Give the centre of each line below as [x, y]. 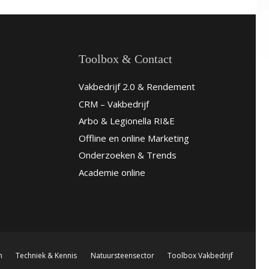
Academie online [112, 172]
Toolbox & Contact [125, 59]
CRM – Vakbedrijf [114, 104]
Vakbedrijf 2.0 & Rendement [137, 86]
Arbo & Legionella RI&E [127, 121]
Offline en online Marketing [134, 138]
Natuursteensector [122, 255]
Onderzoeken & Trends [128, 155]
